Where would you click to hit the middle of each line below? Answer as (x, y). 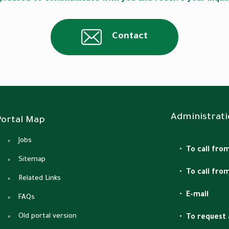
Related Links (40, 178)
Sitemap (32, 159)
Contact (130, 37)
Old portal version (48, 216)
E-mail (197, 195)
